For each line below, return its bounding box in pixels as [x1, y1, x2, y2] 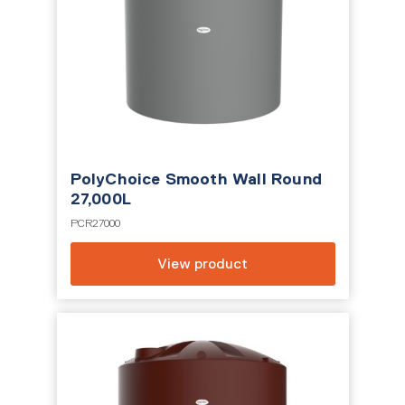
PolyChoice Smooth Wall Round [70, 170, 323, 188]
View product [157, 256, 248, 271]
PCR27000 [70, 217, 120, 230]
